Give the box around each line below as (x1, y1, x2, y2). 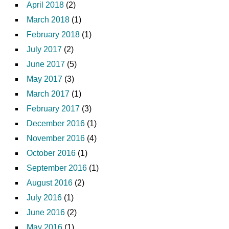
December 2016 (27, 119, 85, 128)
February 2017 (27, 104, 80, 113)
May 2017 (27, 74, 62, 83)
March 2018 (27, 15, 70, 24)
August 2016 (27, 178, 73, 187)
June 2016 (27, 208, 65, 217)
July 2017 (27, 44, 62, 54)
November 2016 (27, 133, 85, 143)
